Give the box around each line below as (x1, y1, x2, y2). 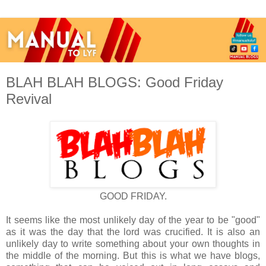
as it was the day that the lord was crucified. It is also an (6, 227, 260, 237)
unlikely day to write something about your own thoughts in (6, 239, 260, 249)
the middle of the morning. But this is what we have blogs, (6, 251, 260, 261)
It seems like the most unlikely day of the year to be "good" (6, 215, 260, 226)
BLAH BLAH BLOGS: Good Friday (6, 74, 223, 90)
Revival (6, 90, 52, 107)
